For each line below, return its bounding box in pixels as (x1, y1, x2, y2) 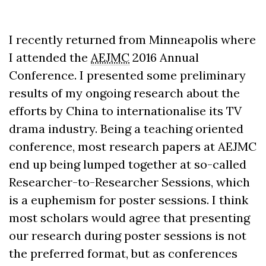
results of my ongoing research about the (9, 85, 240, 100)
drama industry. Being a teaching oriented (9, 121, 243, 136)
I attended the (9, 50, 91, 65)
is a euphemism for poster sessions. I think (9, 192, 248, 207)
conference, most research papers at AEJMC (9, 139, 256, 154)
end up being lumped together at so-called (9, 157, 246, 172)
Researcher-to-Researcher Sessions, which (9, 175, 250, 189)
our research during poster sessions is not (9, 228, 246, 243)
